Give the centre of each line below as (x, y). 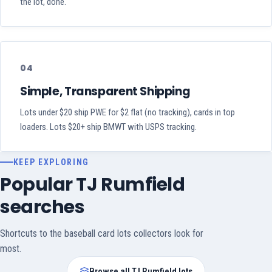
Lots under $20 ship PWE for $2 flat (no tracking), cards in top (127, 113)
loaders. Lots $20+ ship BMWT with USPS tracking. (108, 127)
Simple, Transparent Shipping (105, 92)
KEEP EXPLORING (51, 162)
